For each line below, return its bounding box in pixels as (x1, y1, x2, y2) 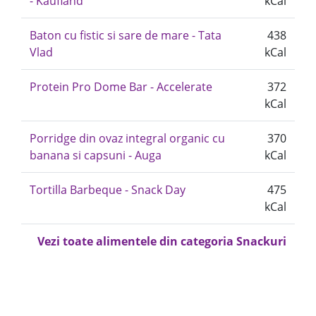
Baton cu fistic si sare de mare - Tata (30, 28, 221, 43)
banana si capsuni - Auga (30, 147, 162, 163)
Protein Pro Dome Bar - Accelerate (30, 79, 212, 95)
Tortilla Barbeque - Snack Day (30, 182, 186, 197)
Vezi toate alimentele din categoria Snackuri (37, 233, 286, 249)
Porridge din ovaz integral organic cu (30, 130, 225, 146)
